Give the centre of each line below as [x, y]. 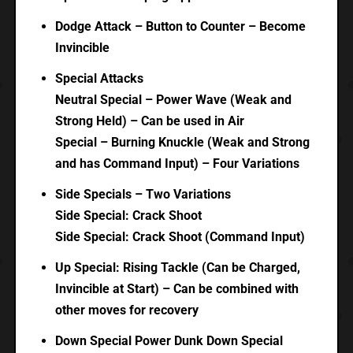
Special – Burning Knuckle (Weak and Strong [182, 143]
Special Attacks [99, 79]
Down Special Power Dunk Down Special [169, 341]
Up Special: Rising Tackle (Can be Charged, [177, 268]
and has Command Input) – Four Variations [177, 164]
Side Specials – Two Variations [143, 195]
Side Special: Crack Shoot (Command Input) [180, 237]
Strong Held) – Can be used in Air [149, 121]
